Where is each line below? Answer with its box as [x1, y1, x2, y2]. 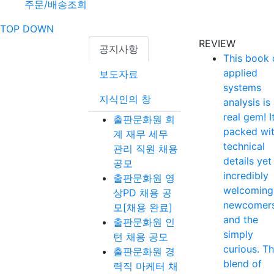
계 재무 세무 [113, 127, 168, 140]
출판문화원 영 [113, 171, 175, 184]
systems [223, 81, 261, 94]
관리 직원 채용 [113, 142, 178, 155]
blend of [223, 257, 262, 270]
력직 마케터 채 [113, 259, 178, 272]
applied [223, 66, 257, 79]
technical [223, 139, 265, 152]
